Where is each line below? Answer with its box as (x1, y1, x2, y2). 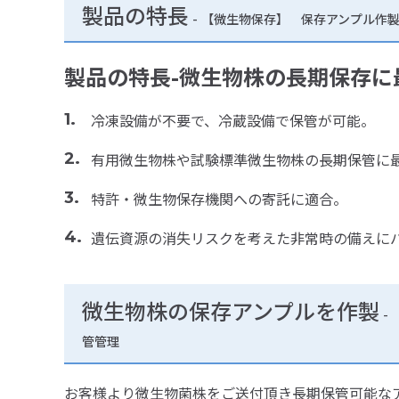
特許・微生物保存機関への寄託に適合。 (91, 191, 347, 209)
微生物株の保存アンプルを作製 (82, 299, 379, 326)
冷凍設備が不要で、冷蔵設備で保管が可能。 (91, 113, 375, 131)
